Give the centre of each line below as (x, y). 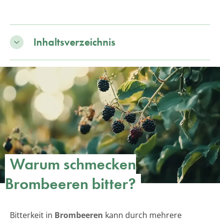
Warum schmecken (73, 165)
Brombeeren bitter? (70, 184)
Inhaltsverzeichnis (74, 42)
